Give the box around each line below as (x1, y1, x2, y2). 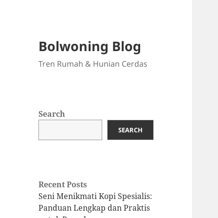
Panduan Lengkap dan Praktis (38, 202, 150, 214)
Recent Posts (38, 179, 88, 190)
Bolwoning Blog (38, 37, 142, 55)
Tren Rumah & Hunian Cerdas (38, 58, 148, 70)
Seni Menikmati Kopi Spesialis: (38, 191, 153, 202)
